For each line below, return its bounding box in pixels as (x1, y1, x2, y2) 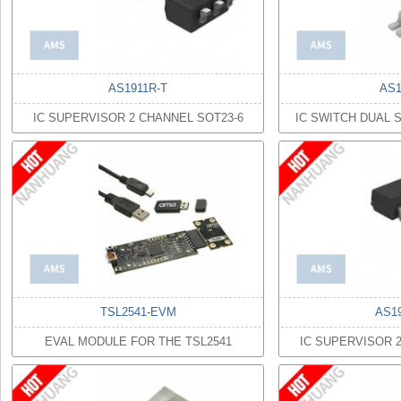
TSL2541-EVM (99, 305, 176, 319)
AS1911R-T (108, 81, 167, 95)
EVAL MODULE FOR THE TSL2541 (44, 335, 232, 348)
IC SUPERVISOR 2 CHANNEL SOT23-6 (32, 111, 243, 124)
